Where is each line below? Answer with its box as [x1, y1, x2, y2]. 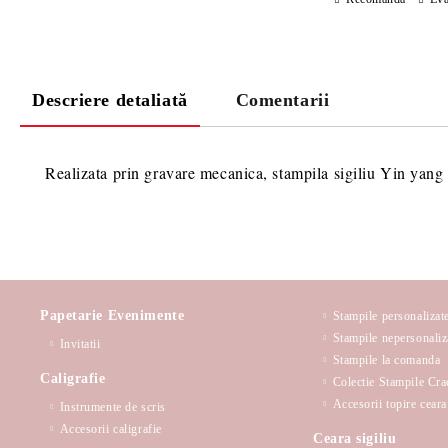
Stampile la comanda [332, 353, 441, 367]
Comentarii [235, 90, 330, 110]
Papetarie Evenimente [40, 308, 185, 323]
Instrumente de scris [59, 400, 166, 414]
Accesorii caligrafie [59, 422, 162, 436]
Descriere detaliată [32, 90, 188, 110]
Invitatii [59, 337, 101, 351]
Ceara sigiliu [313, 431, 397, 446]
